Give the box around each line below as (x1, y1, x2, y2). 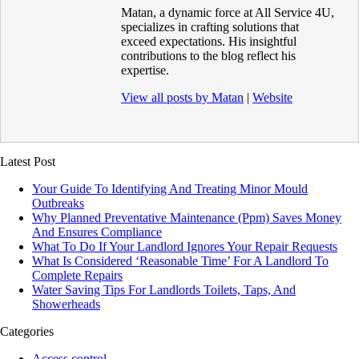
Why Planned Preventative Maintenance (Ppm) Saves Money (32, 210, 341, 224)
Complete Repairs (32, 268, 123, 282)
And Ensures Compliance (32, 224, 162, 239)
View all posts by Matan (121, 90, 244, 104)
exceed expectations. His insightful (121, 34, 296, 48)
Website (252, 90, 292, 104)
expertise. (121, 63, 169, 77)
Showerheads (32, 296, 100, 311)
